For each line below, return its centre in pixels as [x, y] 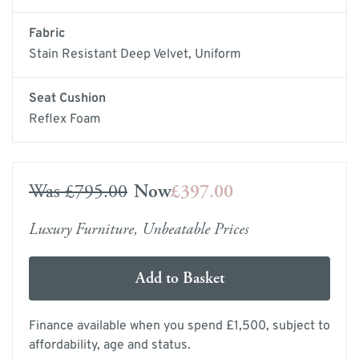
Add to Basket [179, 279]
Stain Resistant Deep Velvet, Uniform [135, 54]
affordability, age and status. [110, 346]
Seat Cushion [67, 99]
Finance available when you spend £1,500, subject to [179, 327]
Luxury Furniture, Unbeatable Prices [139, 230]
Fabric [47, 34]
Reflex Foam [65, 119]
